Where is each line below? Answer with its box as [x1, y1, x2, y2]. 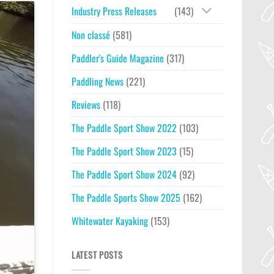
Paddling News [72, 74, 124, 89]
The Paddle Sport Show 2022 [72, 120, 177, 136]
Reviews [72, 97, 100, 113]
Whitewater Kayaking [72, 213, 148, 229]
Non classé [72, 28, 110, 43]
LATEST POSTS [72, 248, 123, 262]
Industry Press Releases [72, 4, 157, 19]
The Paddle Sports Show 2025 [72, 190, 180, 206]
